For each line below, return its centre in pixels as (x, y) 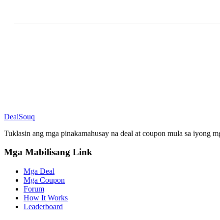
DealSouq (19, 116)
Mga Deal (39, 171)
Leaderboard (43, 207)
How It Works (46, 198)
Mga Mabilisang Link (48, 152)
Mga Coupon (44, 180)
